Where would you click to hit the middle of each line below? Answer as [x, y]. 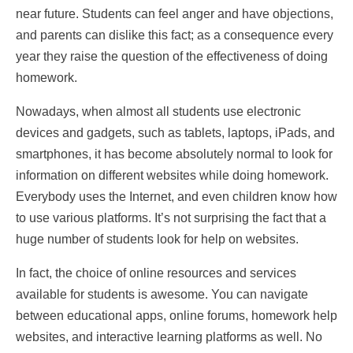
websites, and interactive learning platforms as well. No [169, 337]
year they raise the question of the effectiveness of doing [172, 57]
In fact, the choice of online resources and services [156, 273]
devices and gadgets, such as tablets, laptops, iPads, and [175, 133]
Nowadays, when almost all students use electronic [158, 112]
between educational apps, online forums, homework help [176, 316]
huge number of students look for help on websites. [159, 240]
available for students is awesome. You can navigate [162, 295]
